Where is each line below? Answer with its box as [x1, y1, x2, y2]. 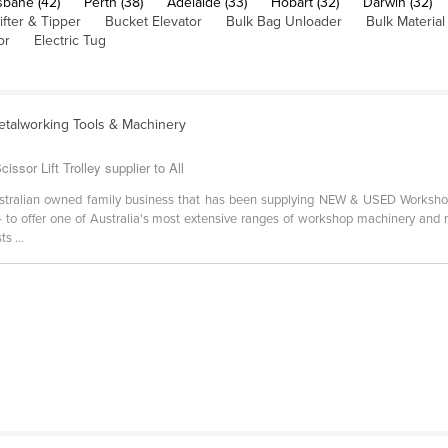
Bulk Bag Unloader [226, 12, 342, 30]
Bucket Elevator [105, 12, 202, 30]
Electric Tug [34, 31, 106, 49]
